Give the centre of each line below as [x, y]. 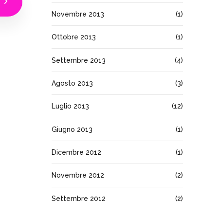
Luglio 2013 [70, 106]
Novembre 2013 [78, 14]
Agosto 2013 [72, 83]
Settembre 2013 [79, 60]
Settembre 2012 [79, 198]
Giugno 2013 [72, 129]
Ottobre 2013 [74, 37]
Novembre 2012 [78, 175]
